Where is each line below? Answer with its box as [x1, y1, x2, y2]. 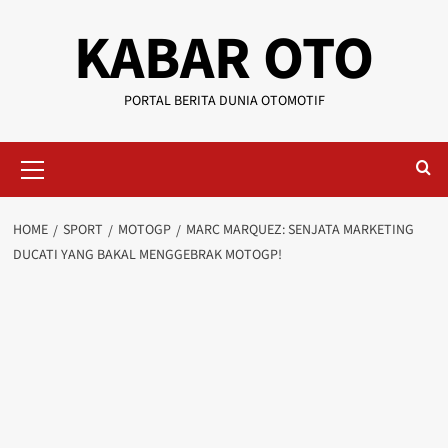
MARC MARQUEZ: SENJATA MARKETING [185, 220, 414, 240]
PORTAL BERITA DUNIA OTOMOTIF [123, 91, 325, 111]
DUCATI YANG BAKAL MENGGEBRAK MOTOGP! [12, 245, 282, 265]
